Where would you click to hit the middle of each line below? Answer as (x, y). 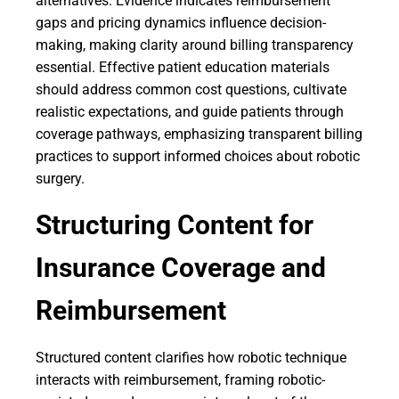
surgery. (60, 179)
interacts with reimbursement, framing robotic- (180, 380)
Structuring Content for (175, 225)
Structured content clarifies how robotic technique (191, 358)
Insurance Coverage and (181, 268)
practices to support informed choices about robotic (198, 156)
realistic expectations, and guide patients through (190, 112)
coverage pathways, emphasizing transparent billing (199, 134)
